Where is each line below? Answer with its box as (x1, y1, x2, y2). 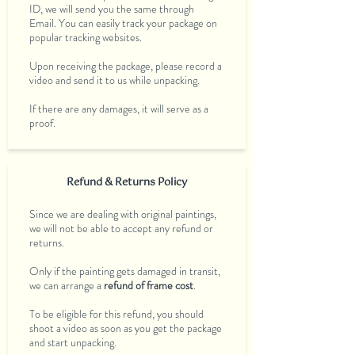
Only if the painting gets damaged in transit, (29, 263, 220, 279)
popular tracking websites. (29, 29, 142, 45)
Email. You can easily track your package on (29, 15, 217, 31)
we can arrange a (29, 277, 101, 293)
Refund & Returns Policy (67, 174, 187, 191)
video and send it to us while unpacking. (29, 72, 200, 88)
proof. (29, 115, 55, 131)
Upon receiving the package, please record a (29, 58, 222, 74)
